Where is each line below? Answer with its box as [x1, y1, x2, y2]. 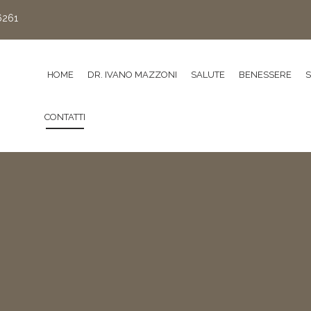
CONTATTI [44, 112, 85, 122]
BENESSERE [239, 69, 292, 80]
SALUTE [191, 69, 225, 80]
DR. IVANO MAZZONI [87, 69, 177, 80]
